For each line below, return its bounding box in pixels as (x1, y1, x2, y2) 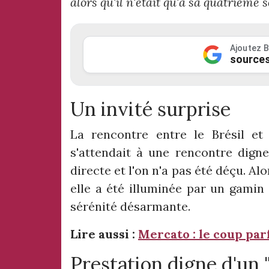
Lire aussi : (70, 226, 138, 242)
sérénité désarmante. (70, 199, 190, 214)
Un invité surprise (70, 97, 231, 122)
